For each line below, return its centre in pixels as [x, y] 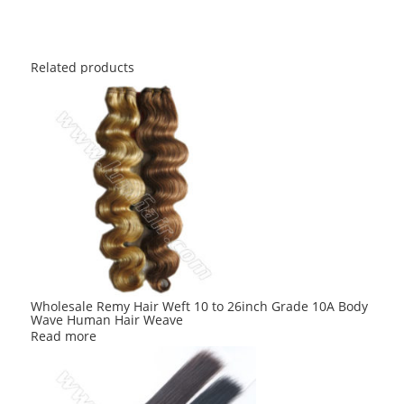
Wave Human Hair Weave [107, 319]
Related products [83, 67]
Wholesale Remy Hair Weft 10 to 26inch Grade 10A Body [200, 306]
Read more [64, 335]
